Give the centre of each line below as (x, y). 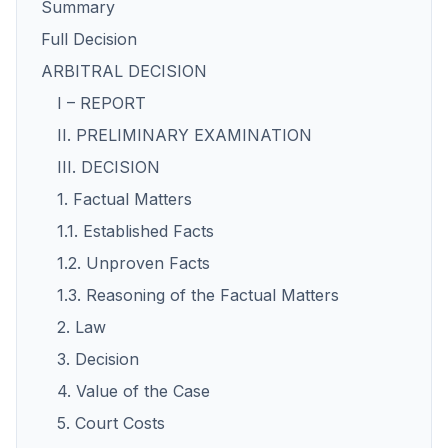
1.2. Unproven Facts (133, 263)
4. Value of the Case (133, 391)
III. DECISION (108, 167)
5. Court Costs (111, 423)
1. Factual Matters (124, 199)
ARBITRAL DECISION (124, 71)
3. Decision (98, 359)
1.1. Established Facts (135, 231)
